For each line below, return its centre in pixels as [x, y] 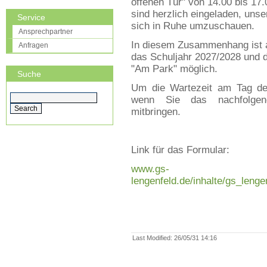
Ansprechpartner [46, 31]
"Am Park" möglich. [174, 69]
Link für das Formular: [182, 150]
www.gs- [150, 169]
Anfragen [33, 45]
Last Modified [152, 238]
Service [31, 17]
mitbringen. [156, 112]
